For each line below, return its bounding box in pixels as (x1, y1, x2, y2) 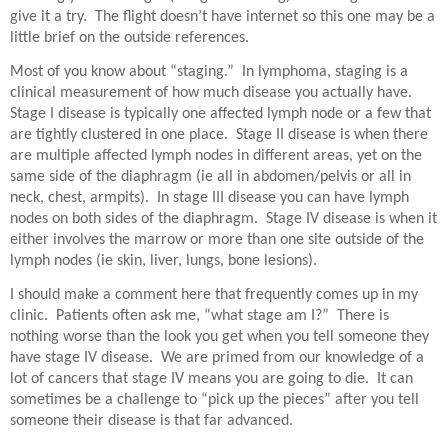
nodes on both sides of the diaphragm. (10, 211, 258, 228)
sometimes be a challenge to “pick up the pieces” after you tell (10, 392, 419, 409)
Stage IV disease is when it (266, 211, 437, 228)
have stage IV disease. (10, 350, 153, 367)
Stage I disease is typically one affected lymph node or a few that (10, 106, 431, 123)
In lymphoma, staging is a (242, 64, 408, 81)
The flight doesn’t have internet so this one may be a (95, 8, 435, 25)
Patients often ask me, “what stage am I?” (56, 308, 329, 325)
